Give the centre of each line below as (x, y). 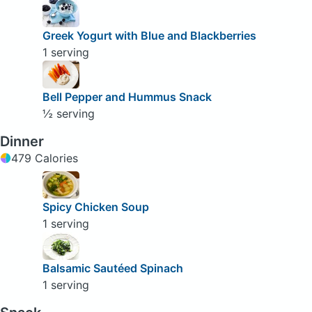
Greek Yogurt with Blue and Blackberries (149, 36)
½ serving (68, 114)
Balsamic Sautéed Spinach (112, 268)
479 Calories (45, 158)
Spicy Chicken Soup (95, 207)
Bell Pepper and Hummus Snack (127, 97)
